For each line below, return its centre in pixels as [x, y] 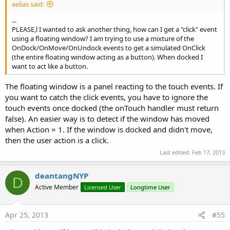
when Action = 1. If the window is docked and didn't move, [109, 129]
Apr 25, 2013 [27, 215]
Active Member [57, 187]
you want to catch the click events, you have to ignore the [107, 97]
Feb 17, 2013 [208, 152]
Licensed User [103, 187]
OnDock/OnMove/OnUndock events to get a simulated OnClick [109, 48]
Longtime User [150, 187]
